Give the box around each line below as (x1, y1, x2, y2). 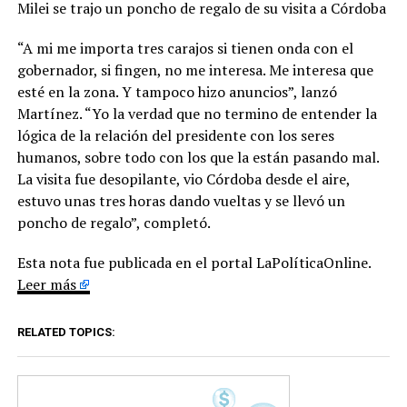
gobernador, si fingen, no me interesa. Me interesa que (16, 60, 373, 81)
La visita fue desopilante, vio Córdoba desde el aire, (16, 169, 350, 190)
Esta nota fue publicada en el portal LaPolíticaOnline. (16, 253, 371, 273)
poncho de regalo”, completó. (16, 213, 211, 233)
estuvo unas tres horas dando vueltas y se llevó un (16, 191, 345, 212)
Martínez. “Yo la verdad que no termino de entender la (16, 104, 377, 124)
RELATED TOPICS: (16, 325, 115, 340)
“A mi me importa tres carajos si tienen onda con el (16, 38, 353, 59)
